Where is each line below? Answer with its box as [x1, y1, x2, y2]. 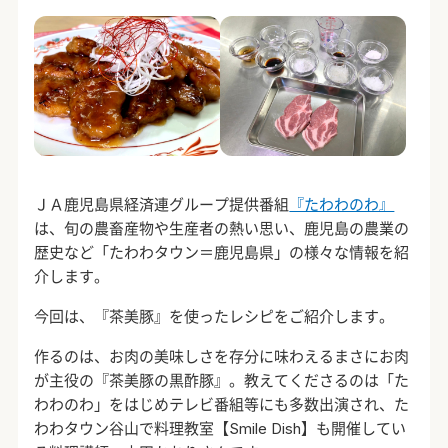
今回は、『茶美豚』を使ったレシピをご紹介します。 [34, 307, 395, 327]
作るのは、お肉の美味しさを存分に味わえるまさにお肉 [34, 347, 410, 367]
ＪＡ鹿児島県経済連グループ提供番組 [34, 195, 290, 215]
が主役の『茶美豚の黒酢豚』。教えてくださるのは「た [34, 371, 410, 391]
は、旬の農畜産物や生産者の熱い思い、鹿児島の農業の [34, 219, 410, 239]
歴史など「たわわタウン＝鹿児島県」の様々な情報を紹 [34, 243, 410, 263]
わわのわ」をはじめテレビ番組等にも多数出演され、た [34, 395, 410, 415]
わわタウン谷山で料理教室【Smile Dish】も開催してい [34, 419, 407, 439]
